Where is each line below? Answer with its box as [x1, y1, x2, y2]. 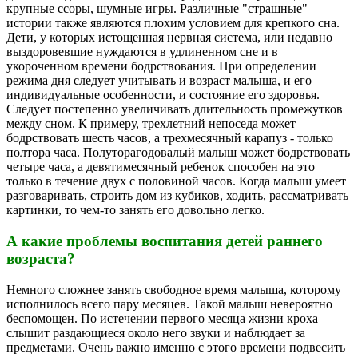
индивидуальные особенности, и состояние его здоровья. [6, 88, 323, 102]
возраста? [6, 249, 75, 267]
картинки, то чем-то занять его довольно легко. [6, 203, 268, 217]
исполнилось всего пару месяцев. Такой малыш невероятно [6, 296, 332, 311]
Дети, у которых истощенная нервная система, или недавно [6, 30, 332, 45]
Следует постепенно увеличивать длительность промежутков [6, 102, 343, 117]
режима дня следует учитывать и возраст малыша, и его [6, 74, 312, 88]
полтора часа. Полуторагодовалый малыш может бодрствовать [6, 145, 350, 160]
